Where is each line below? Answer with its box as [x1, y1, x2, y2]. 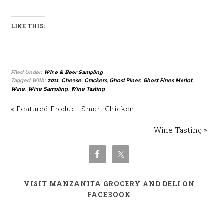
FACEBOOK [87, 190, 131, 199]
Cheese [61, 77, 82, 84]
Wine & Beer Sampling [44, 69, 103, 75]
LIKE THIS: [11, 22, 46, 30]
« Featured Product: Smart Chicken [11, 104, 135, 113]
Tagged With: [11, 77, 48, 84]
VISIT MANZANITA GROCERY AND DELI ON [23, 179, 195, 188]
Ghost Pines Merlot [143, 77, 193, 84]
